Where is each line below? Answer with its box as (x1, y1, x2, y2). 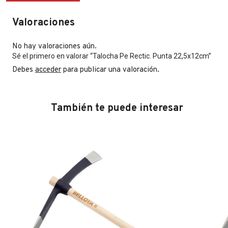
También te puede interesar (51, 101, 183, 115)
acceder (35, 65, 61, 75)
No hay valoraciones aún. (12, 41, 97, 51)
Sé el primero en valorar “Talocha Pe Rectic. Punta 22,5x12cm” (12, 51, 211, 60)
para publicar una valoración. (61, 65, 159, 75)
